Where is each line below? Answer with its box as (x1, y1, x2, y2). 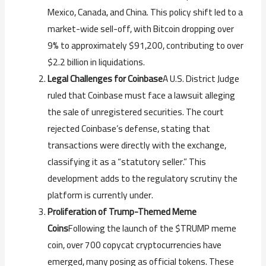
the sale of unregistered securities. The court (47, 103, 224, 121)
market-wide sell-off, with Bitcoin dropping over (47, 20, 234, 37)
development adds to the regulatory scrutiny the (47, 169, 237, 187)
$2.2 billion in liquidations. (47, 53, 145, 71)
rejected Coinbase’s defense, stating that (47, 119, 210, 137)
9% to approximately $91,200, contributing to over (47, 36, 243, 54)
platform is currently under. (47, 186, 153, 204)
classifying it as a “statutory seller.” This (47, 153, 206, 170)
